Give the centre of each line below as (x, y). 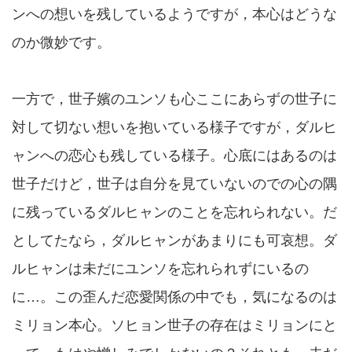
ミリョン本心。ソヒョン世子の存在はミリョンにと (174, 325)
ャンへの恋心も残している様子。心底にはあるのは (174, 156)
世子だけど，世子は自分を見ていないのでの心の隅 (174, 184)
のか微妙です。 (61, 42)
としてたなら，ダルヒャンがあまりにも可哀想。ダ (174, 240)
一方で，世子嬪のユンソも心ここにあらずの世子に (174, 99)
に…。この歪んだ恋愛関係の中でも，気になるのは (174, 297)
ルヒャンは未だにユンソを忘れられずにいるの (160, 269)
